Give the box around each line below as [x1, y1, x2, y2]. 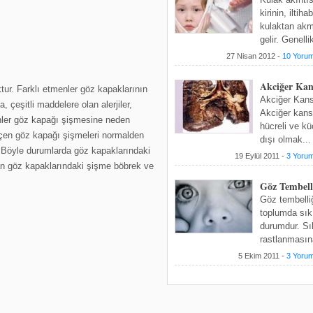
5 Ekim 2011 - [238, 252, 286, 260]
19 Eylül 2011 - [235, 152, 286, 160]
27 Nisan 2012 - [226, 52, 282, 60]
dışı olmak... [260, 134, 311, 145]
